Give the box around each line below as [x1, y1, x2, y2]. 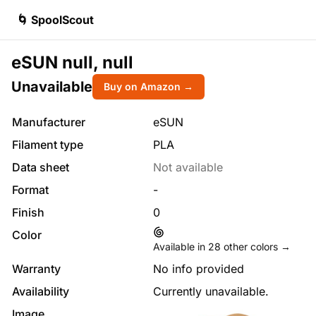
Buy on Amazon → [104, 80, 193, 92]
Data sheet [12, 160, 69, 174]
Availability [12, 284, 69, 298]
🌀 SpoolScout [17, 13, 94, 27]
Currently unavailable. [153, 284, 269, 298]
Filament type [12, 138, 83, 152]
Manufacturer [12, 115, 85, 129]
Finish [12, 205, 44, 219]
